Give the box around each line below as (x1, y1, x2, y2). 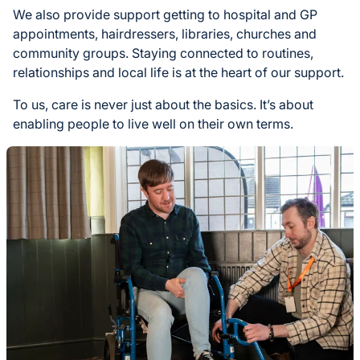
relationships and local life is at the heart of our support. (13, 64, 344, 81)
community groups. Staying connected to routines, (13, 45, 313, 62)
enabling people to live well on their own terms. (13, 116, 293, 133)
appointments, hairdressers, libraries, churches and (13, 26, 317, 43)
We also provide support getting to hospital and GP (13, 6, 317, 23)
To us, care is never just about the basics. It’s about (13, 96, 313, 113)
